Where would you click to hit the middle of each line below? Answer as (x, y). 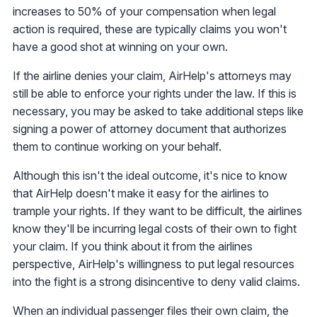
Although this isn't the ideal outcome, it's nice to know (150, 176)
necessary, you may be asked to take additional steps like (158, 111)
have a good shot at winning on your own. (120, 47)
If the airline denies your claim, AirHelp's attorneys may (152, 76)
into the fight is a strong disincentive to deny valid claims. (156, 282)
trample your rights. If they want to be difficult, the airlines (157, 211)
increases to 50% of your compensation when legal (144, 12)
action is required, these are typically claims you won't (150, 29)
